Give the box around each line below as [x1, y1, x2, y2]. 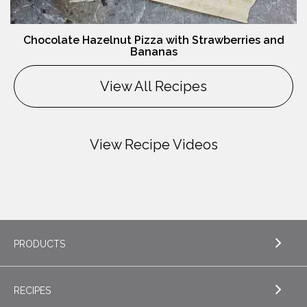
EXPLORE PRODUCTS [14, 290, 110, 302]
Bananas [130, 45, 177, 59]
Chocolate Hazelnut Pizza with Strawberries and [23, 34, 284, 47]
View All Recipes [100, 78, 207, 95]
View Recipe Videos [89, 136, 218, 153]
